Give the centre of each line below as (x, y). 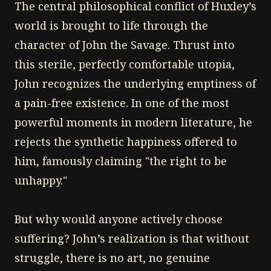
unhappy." (41, 180)
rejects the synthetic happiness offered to (126, 141)
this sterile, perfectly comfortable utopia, (125, 64)
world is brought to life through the (111, 25)
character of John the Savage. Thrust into (125, 44)
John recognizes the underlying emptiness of (135, 83)
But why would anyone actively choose (119, 219)
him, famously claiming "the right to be (121, 161)
